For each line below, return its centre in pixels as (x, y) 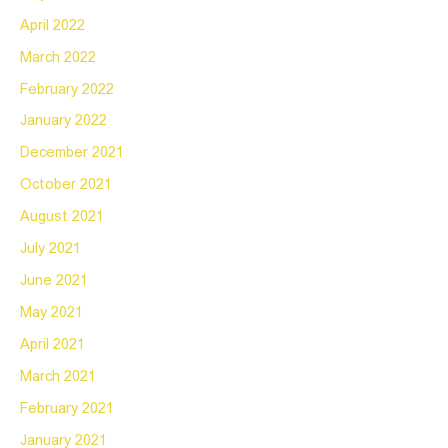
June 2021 (54, 281)
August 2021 (62, 217)
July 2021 (50, 249)
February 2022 (67, 89)
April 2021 (52, 345)
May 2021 (51, 313)
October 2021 (66, 185)
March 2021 (58, 376)
